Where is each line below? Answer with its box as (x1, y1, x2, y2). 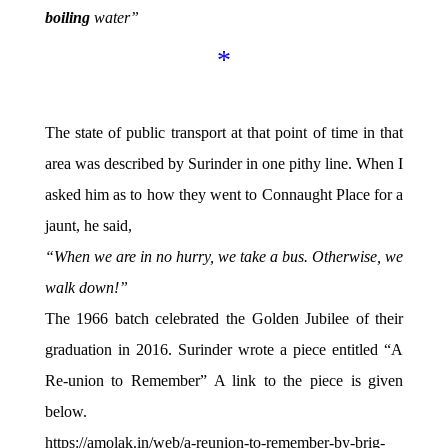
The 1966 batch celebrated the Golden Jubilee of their (44, 309, 404, 329)
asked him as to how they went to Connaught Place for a (44, 185, 404, 205)
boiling (44, 8, 90, 28)
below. (44, 402, 87, 422)
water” (89, 8, 139, 28)
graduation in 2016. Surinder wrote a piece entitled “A (44, 340, 404, 360)
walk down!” (44, 278, 128, 298)
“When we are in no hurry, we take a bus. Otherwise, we (44, 247, 404, 267)
